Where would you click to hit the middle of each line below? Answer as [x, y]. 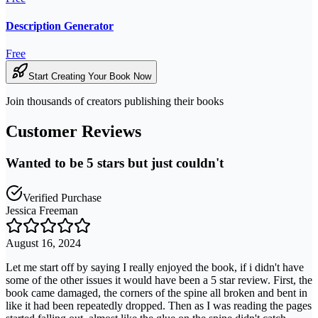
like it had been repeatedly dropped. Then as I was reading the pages [159, 305]
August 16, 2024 [43, 243]
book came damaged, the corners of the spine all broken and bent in [157, 292]
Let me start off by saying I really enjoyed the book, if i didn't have [155, 267]
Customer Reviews [73, 132]
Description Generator [60, 26]
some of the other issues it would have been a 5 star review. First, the [159, 280]
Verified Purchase [62, 197]
